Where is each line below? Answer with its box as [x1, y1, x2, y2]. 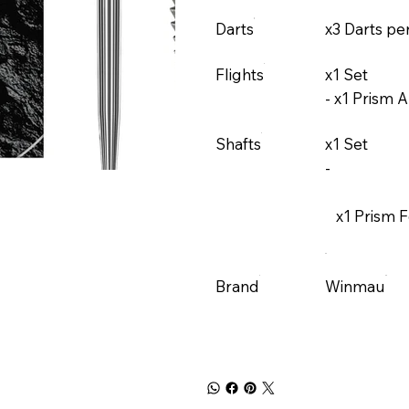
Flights [215, 65, 264, 84]
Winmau [325, 277, 385, 296]
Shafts [215, 134, 261, 153]
